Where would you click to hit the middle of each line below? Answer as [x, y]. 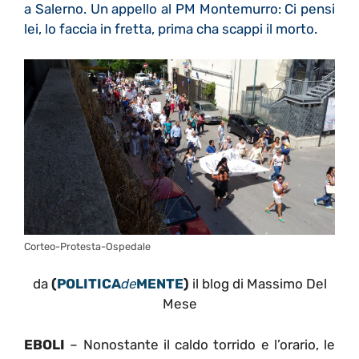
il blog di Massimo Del [258, 284]
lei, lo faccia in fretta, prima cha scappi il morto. [171, 28]
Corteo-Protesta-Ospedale [87, 246]
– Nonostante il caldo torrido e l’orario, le [200, 344]
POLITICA [89, 284]
